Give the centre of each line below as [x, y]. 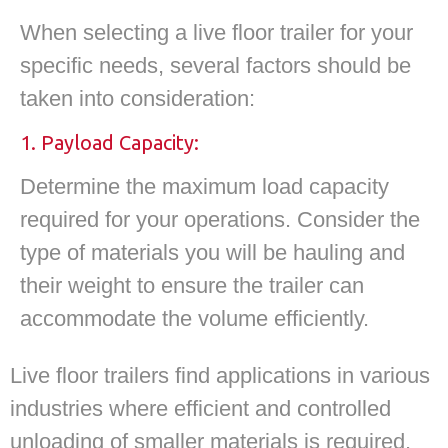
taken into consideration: [137, 99]
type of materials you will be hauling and [212, 252]
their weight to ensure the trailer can [192, 285]
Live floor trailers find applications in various [220, 376]
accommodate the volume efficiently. [194, 318]
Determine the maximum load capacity [204, 186]
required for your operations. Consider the [220, 219]
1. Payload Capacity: [109, 142]
